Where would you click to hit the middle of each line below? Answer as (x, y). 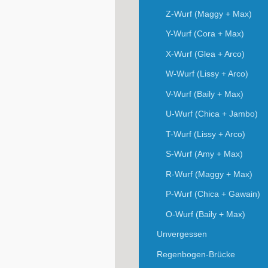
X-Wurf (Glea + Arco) (205, 54)
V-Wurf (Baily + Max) (204, 94)
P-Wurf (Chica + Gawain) (213, 194)
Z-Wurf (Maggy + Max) (208, 13)
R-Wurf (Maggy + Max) (209, 174)
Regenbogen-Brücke (196, 254)
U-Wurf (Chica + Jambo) (211, 114)
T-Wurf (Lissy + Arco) (205, 134)
